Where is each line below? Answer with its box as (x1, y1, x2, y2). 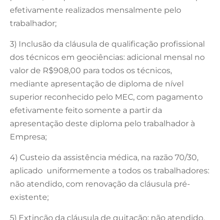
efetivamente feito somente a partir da (10, 105, 162, 115)
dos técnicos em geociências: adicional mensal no (10, 52, 205, 62)
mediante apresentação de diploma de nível (10, 79, 184, 88)
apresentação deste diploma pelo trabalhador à (10, 118, 195, 128)
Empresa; (10, 132, 47, 141)
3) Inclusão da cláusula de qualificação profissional (10, 39, 205, 49)
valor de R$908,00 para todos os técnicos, (10, 65, 172, 75)
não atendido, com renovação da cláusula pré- (10, 179, 190, 189)
